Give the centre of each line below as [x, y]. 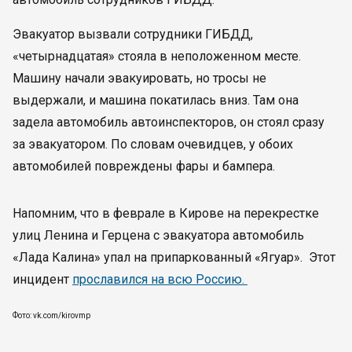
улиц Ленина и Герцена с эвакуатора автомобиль [158, 235]
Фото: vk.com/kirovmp [51, 315]
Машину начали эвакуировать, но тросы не [139, 78]
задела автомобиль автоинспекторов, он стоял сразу [169, 122]
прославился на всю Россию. [160, 279]
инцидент [42, 279]
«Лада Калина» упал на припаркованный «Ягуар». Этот [174, 257]
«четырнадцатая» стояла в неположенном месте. [157, 56]
